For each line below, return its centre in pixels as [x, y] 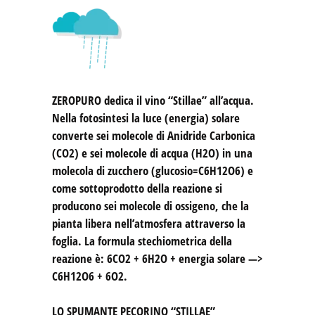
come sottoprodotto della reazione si [137, 188]
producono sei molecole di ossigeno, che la [150, 206]
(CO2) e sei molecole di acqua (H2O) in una [152, 153]
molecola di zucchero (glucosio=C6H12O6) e [153, 171]
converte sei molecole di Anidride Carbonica [154, 136]
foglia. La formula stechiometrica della [142, 241]
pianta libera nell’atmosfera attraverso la [149, 224]
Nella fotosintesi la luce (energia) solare [146, 118]
